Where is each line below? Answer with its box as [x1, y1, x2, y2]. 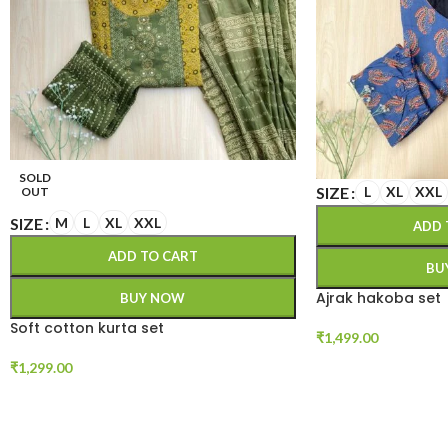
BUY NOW [120, 290, 186, 307]
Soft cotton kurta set [10, 318, 164, 339]
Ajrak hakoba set [315, 287, 441, 308]
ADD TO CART [107, 248, 198, 265]
